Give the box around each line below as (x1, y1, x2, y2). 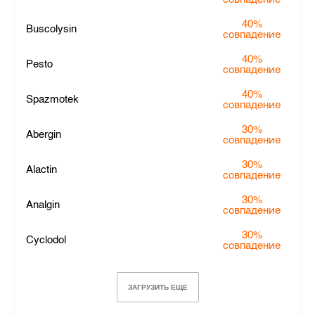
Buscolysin (26, 24, 77, 34)
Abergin (26, 129, 62, 140)
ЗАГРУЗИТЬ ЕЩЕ (127, 283, 188, 291)
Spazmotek (26, 94, 79, 105)
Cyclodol (26, 235, 67, 245)
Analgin (26, 200, 60, 210)
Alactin (26, 165, 58, 175)
